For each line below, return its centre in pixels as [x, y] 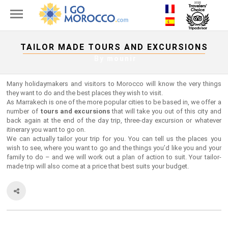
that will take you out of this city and [165, 111]
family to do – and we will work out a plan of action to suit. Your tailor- [114, 157]
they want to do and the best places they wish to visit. [85, 93]
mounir [122, 59]
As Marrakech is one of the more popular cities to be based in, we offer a [114, 102]
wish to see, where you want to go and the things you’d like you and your [114, 148]
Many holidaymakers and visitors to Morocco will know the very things [114, 84]
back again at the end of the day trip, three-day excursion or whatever [114, 120]
